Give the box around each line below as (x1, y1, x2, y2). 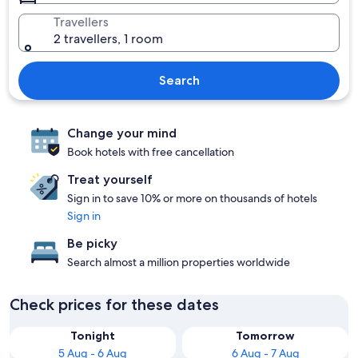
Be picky (67, 236, 117, 251)
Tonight (70, 328, 115, 343)
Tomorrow (236, 328, 295, 343)
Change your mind (67, 125, 177, 141)
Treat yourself (67, 172, 153, 187)
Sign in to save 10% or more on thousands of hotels (67, 191, 317, 205)
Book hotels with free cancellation (67, 145, 234, 159)
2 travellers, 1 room (54, 30, 164, 47)
